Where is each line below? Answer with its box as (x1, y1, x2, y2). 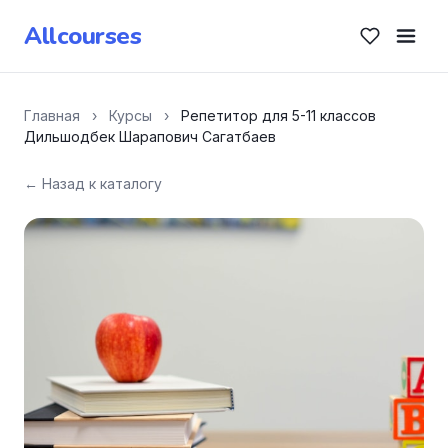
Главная (24, 107, 80, 124)
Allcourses (24, 20, 142, 52)
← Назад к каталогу (24, 175, 162, 192)
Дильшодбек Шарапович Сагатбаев (24, 128, 276, 145)
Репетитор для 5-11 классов (181, 107, 376, 124)
